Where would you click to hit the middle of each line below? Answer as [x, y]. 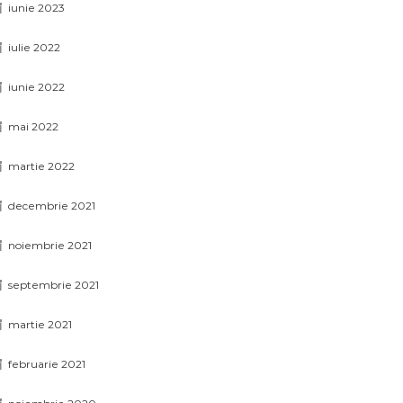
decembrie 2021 [52, 206]
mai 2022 [34, 126]
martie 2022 [42, 166]
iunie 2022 [37, 87]
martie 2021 [40, 324]
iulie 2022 [35, 47]
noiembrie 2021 [50, 245]
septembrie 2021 [54, 285]
